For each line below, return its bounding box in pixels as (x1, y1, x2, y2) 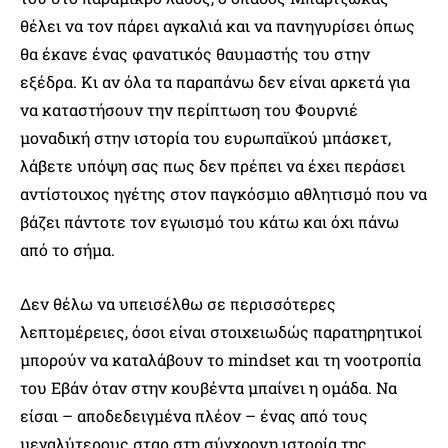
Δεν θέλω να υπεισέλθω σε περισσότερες (20, 292, 336, 314)
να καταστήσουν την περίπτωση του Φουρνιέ (20, 98, 358, 120)
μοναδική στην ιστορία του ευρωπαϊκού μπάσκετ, (20, 126, 391, 148)
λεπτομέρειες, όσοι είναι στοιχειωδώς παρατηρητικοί (20, 320, 422, 342)
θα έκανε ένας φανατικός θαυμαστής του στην (20, 42, 370, 64)
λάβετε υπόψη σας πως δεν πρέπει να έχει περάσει (20, 154, 405, 176)
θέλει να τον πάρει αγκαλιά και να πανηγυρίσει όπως (20, 14, 415, 36)
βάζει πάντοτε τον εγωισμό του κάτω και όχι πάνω (20, 210, 399, 232)
